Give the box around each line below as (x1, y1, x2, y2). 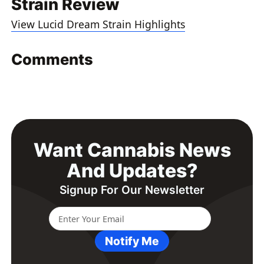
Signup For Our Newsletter (60, 183, 204, 197)
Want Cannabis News (33, 138, 231, 161)
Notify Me (105, 233, 159, 248)
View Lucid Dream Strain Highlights (11, 17, 186, 32)
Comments (11, 50, 94, 69)
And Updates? (66, 159, 198, 182)
